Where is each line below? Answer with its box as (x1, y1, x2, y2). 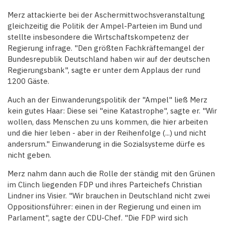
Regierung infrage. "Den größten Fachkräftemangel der (8, 43, 204, 53)
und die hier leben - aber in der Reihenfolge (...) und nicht (8, 128, 206, 138)
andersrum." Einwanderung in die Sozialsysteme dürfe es (8, 139, 205, 149)
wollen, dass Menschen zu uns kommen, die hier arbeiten (8, 117, 208, 127)
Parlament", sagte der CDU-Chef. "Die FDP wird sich (8, 213, 188, 223)
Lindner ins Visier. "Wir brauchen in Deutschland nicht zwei (8, 191, 210, 201)
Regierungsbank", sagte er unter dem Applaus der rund (8, 65, 200, 75)
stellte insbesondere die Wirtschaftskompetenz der (8, 32, 189, 42)
